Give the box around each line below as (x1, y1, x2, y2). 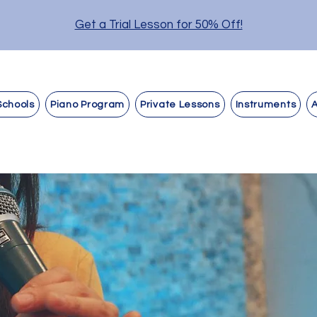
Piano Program (50, 99, 125, 110)
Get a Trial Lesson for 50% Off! (74, 18, 243, 31)
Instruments (235, 99, 296, 110)
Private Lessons (140, 99, 220, 110)
